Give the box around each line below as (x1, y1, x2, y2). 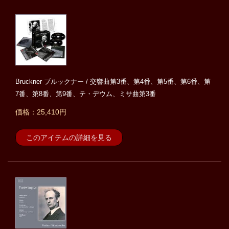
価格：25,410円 (15, 108, 66, 117)
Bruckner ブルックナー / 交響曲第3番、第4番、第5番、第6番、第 (15, 78, 211, 86)
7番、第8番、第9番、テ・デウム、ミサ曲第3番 (15, 90, 163, 98)
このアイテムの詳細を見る (26, 133, 112, 142)
